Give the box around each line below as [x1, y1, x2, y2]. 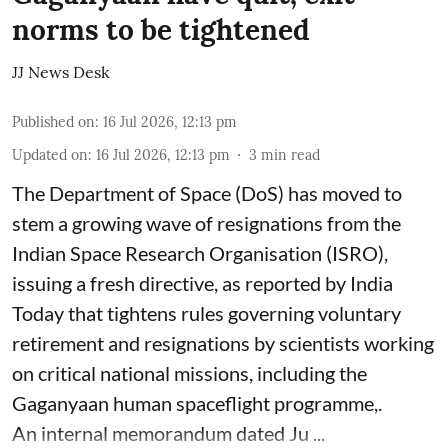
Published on [12, 112, 95, 131]
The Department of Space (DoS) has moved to [12, 180, 402, 205]
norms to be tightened [12, 11, 310, 48]
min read [261, 145, 320, 164]
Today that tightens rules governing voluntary [12, 300, 401, 325]
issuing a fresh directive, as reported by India [12, 270, 393, 295]
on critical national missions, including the [12, 360, 367, 385]
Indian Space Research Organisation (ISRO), [12, 240, 388, 265]
